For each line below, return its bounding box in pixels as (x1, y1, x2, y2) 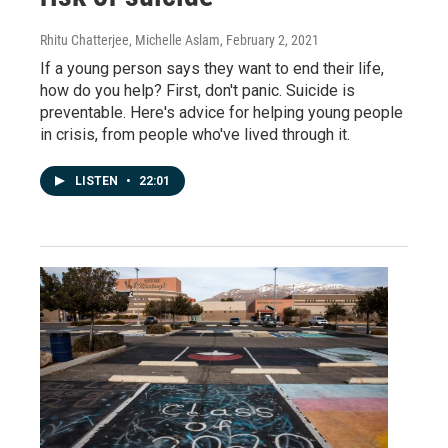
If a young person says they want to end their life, (40, 58, 384, 78)
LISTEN (75, 173, 121, 188)
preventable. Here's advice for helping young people (40, 102, 403, 122)
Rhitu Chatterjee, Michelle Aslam (40, 31, 220, 48)
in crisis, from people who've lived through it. (40, 124, 350, 144)
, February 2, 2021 (220, 31, 319, 48)
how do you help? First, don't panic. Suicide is (40, 80, 355, 100)
